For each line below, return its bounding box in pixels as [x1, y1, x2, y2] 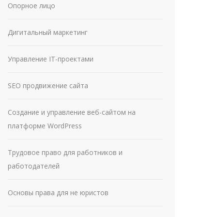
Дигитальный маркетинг [8, 28, 88, 37]
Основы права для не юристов [8, 188, 108, 197]
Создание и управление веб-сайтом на [8, 108, 136, 117]
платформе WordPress [8, 121, 82, 130]
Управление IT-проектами [8, 54, 93, 63]
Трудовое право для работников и [8, 148, 123, 157]
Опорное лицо [8, 1, 55, 10]
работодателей [8, 161, 60, 170]
